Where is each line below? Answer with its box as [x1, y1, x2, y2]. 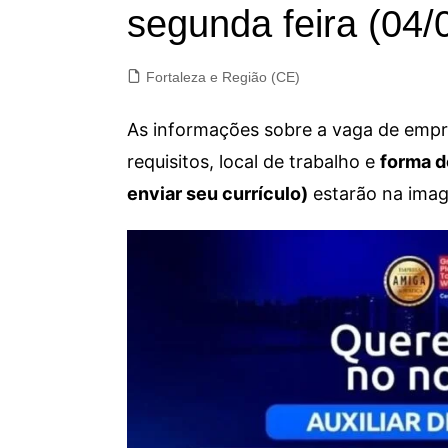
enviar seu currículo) [127, 183, 308, 204]
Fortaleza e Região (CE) [146, 69, 300, 85]
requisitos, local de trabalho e [127, 151, 380, 172]
